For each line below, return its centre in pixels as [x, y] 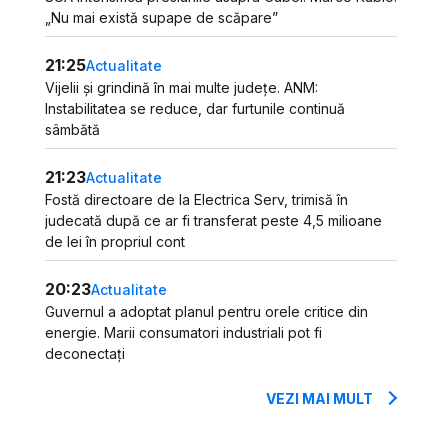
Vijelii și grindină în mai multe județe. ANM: [182, 87]
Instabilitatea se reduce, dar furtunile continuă [195, 108]
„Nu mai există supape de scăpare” [162, 17]
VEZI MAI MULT [320, 398]
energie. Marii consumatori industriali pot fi [184, 332]
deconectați [85, 353]
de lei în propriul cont [115, 241]
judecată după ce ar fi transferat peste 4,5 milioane [214, 220]
